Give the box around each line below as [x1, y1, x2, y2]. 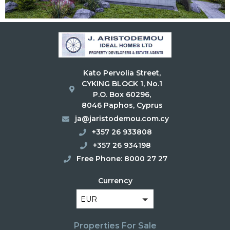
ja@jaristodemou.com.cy [75, 114, 169, 124]
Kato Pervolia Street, [83, 68, 161, 78]
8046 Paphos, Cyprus [81, 101, 163, 110]
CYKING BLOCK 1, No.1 [82, 79, 163, 89]
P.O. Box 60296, [93, 90, 151, 100]
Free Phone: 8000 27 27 [76, 154, 168, 164]
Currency [98, 176, 132, 186]
